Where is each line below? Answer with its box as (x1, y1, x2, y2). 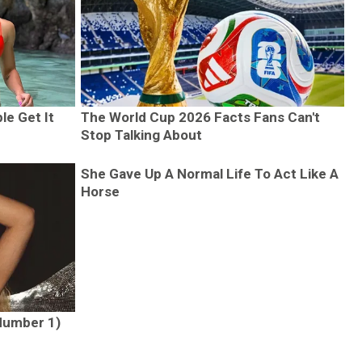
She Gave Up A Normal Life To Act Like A (80, 166, 339, 183)
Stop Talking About (80, 127, 202, 144)
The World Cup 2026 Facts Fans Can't (80, 109, 320, 126)
